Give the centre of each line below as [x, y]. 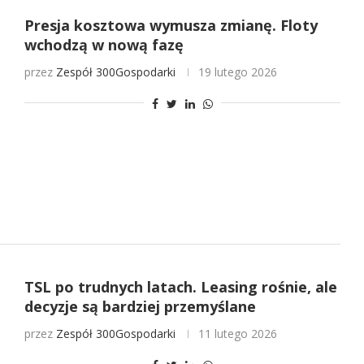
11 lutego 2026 [237, 333]
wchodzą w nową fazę [104, 45]
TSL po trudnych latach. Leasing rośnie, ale [180, 286]
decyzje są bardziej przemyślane [140, 306]
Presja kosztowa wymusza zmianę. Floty [171, 26]
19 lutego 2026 [237, 72]
